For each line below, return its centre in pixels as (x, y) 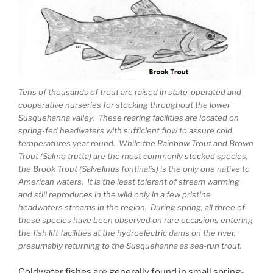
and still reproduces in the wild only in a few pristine (115, 195)
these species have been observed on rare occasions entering (136, 220)
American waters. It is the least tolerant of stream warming (129, 182)
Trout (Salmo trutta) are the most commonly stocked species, (133, 156)
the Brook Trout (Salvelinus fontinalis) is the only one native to (134, 169)
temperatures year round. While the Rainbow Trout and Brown (136, 144)
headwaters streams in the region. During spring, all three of (132, 207)
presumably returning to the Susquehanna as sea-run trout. (130, 246)
